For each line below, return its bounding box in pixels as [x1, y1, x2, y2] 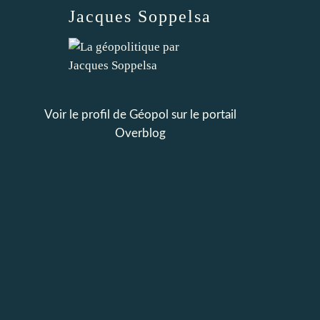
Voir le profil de [44, 109, 129, 121]
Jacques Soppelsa [69, 7, 211, 26]
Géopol [129, 109, 169, 121]
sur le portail [168, 109, 236, 121]
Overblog [114, 127, 166, 139]
